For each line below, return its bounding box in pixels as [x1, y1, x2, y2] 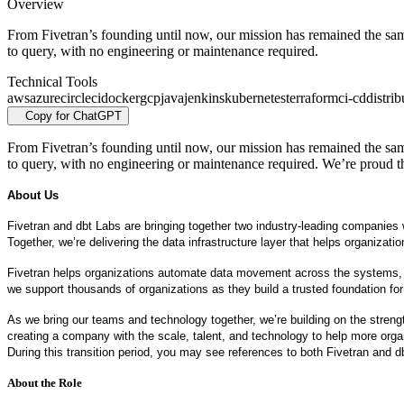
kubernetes [225, 90, 286, 106]
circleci [60, 90, 101, 106]
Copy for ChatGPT [25, 109, 122, 124]
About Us [7, 188, 59, 203]
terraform [286, 90, 338, 106]
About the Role [7, 376, 82, 390]
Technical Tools [7, 74, 97, 90]
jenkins [184, 90, 225, 106]
